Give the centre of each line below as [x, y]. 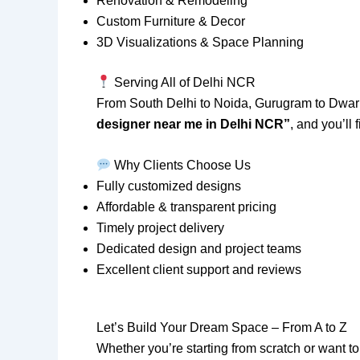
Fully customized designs [169, 186]
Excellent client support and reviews [199, 270]
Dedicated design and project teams [199, 249]
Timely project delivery [160, 228]
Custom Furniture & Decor [171, 21]
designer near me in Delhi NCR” [193, 124]
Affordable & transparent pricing [186, 207]
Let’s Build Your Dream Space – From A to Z [222, 328]
